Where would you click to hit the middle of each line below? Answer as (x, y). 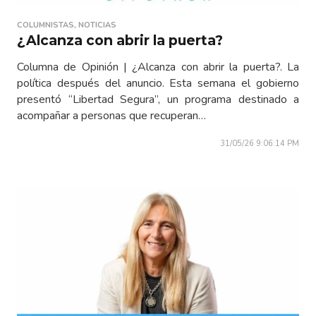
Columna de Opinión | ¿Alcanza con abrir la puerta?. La (158, 67)
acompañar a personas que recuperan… (111, 116)
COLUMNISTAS (45, 25)
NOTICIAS (97, 25)
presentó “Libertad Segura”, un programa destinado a (158, 100)
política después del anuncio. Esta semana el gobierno (158, 84)
